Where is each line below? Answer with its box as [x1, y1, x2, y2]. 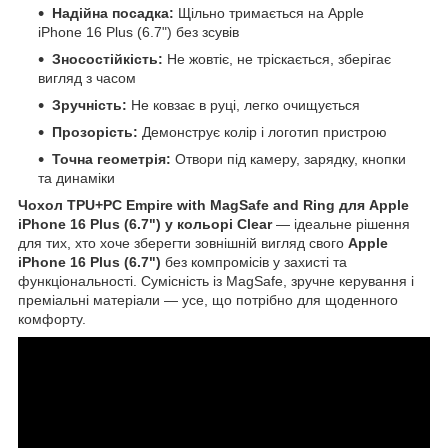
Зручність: [52, 96, 127, 113]
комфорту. [18, 310, 86, 327]
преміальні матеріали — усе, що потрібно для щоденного [18, 291, 398, 308]
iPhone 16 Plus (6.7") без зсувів [38, 23, 239, 40]
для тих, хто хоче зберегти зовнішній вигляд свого [18, 234, 348, 251]
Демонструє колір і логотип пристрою [138, 123, 387, 140]
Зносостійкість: [52, 50, 163, 67]
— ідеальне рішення [272, 215, 410, 232]
